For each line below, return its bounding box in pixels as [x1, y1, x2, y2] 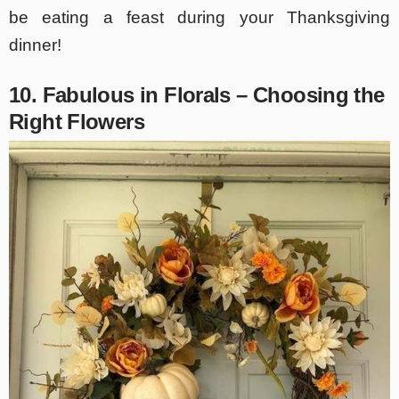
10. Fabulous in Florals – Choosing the [9, 82, 385, 107]
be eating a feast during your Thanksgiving [9, 7, 390, 27]
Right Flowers [9, 109, 144, 134]
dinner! [9, 35, 61, 54]
